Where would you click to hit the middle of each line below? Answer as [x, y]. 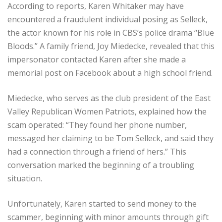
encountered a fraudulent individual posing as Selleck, [108, 19]
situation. [25, 178]
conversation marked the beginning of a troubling [101, 165]
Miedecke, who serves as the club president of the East [109, 98]
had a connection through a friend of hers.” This [97, 151]
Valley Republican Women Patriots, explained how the [107, 111]
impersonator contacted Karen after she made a [97, 59]
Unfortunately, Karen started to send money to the [102, 203]
